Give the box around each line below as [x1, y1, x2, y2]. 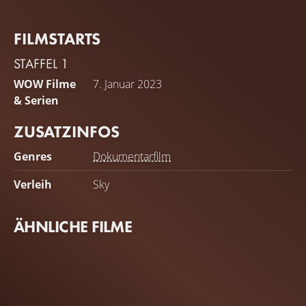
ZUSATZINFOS [14, 120, 120, 142]
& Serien [14, 92, 59, 108]
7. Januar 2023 [93, 76, 162, 92]
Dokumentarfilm [93, 148, 171, 164]
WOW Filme [14, 76, 76, 92]
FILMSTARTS [14, 27, 100, 49]
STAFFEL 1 [14, 54, 68, 72]
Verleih [14, 176, 52, 192]
